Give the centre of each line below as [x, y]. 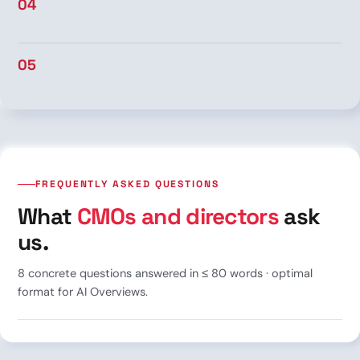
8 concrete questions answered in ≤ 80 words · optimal [165, 273]
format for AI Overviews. [83, 291]
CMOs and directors [178, 216]
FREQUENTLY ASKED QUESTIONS [127, 184]
